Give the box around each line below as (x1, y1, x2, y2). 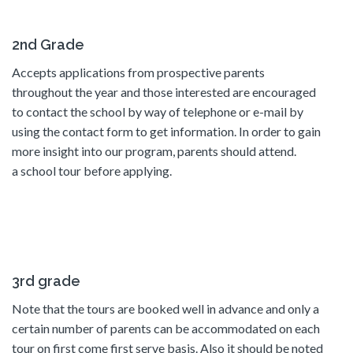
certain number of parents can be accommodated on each (12, 320, 320, 336)
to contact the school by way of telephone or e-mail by (12, 103, 303, 119)
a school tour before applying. (12, 162, 172, 178)
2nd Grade (12, 35, 84, 53)
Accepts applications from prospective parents (12, 64, 265, 80)
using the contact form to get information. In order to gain (12, 123, 321, 139)
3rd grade (12, 272, 80, 289)
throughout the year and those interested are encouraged (12, 84, 316, 99)
